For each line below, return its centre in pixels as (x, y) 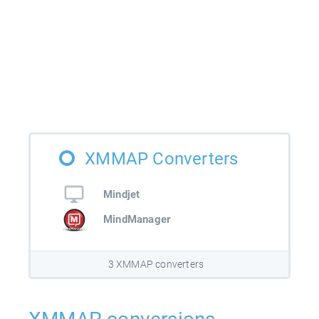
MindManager (137, 220)
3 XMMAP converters (156, 265)
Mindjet (122, 194)
